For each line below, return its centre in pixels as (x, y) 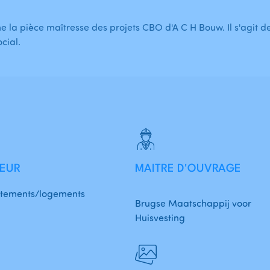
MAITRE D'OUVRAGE (188, 169)
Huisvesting (160, 218)
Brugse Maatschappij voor (193, 203)
